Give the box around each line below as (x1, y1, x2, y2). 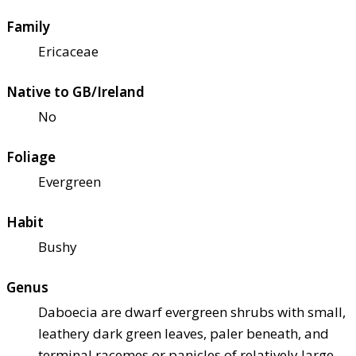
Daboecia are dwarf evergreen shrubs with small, (38, 303, 346, 322)
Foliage (6, 148, 56, 167)
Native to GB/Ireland (6, 83, 145, 102)
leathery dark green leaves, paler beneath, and (38, 324, 329, 343)
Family (6, 17, 50, 37)
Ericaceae (38, 42, 99, 61)
